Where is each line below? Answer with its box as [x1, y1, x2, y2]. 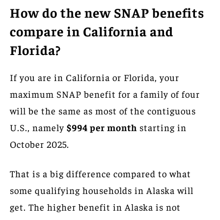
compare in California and [10, 23, 173, 40]
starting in [137, 121, 187, 134]
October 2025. [10, 138, 69, 150]
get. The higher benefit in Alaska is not [10, 201, 181, 213]
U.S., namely [10, 121, 67, 134]
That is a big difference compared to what [10, 167, 191, 180]
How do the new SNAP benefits [10, 4, 204, 21]
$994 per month [67, 121, 137, 134]
